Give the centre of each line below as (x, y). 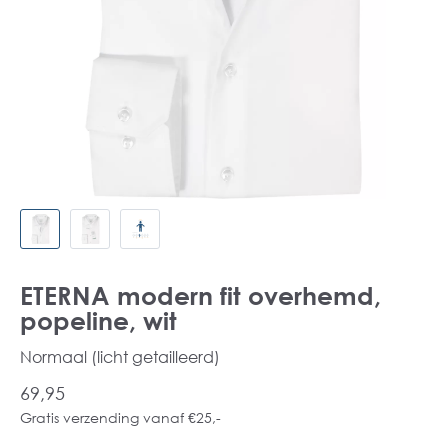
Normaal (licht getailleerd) (120, 356)
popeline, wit (98, 320)
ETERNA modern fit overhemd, (200, 295)
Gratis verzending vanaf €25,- (120, 417)
